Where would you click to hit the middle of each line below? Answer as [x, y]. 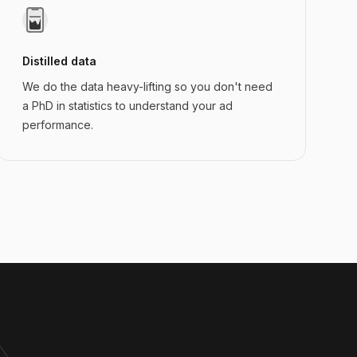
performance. [57, 125]
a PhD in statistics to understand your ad [127, 106]
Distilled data [59, 61]
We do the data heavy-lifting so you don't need [147, 86]
